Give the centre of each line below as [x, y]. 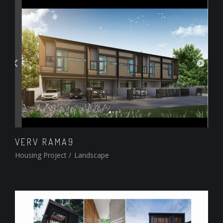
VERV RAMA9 [45, 142]
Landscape [91, 155]
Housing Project [41, 155]
